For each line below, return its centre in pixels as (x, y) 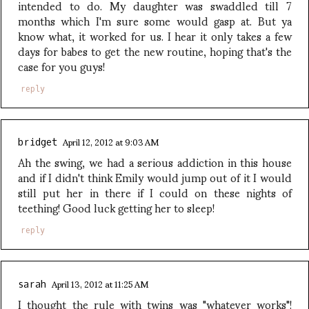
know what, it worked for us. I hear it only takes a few (155, 35)
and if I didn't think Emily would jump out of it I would (155, 177)
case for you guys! (61, 66)
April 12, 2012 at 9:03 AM (110, 142)
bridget (38, 143)
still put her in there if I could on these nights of (155, 192)
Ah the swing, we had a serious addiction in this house (155, 162)
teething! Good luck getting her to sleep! (116, 208)
